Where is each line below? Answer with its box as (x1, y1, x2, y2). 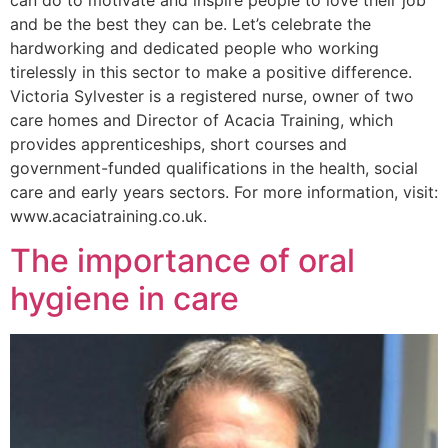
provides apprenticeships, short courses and (10, 134, 347, 154)
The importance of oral (10, 241, 355, 281)
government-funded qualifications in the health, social (10, 158, 418, 178)
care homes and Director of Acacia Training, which (10, 110, 393, 130)
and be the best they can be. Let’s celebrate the (10, 14, 371, 34)
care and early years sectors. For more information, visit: (10, 182, 438, 202)
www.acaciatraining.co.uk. (10, 206, 207, 226)
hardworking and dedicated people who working (10, 38, 379, 58)
